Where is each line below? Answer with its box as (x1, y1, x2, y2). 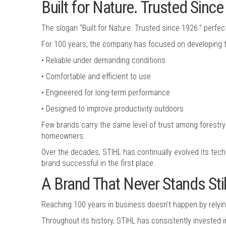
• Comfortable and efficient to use (41, 71, 151, 81)
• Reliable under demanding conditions (41, 55, 165, 65)
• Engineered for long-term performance (41, 87, 170, 97)
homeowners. (41, 131, 85, 141)
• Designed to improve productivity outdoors (41, 103, 184, 114)
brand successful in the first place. (41, 158, 155, 168)
